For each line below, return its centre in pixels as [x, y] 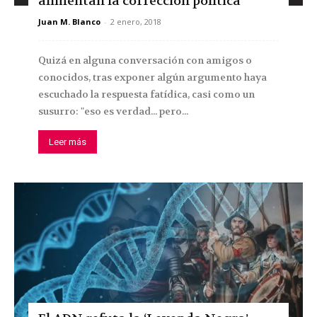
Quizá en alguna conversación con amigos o [145, 60]
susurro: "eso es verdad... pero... [113, 111]
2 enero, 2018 [136, 21]
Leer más [68, 142]
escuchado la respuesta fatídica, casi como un [146, 94]
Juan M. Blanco [69, 21]
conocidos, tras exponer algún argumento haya [152, 77]
